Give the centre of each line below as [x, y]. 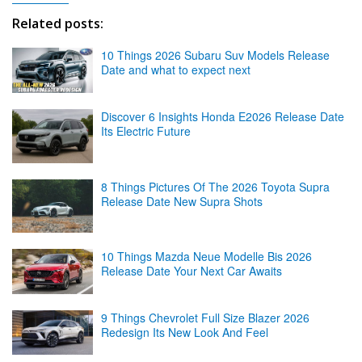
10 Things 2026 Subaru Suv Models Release [215, 55]
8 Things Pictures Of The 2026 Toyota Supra [215, 186]
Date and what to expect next [176, 69]
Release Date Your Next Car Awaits [192, 270]
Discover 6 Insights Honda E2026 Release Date [223, 117]
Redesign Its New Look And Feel [185, 332]
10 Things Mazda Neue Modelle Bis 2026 [206, 256]
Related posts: [58, 23]
